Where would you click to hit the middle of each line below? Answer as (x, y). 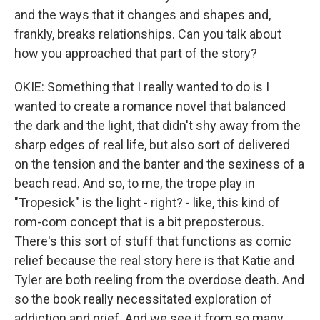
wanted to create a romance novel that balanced (150, 106)
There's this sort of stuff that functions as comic (153, 241)
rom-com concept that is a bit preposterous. (139, 222)
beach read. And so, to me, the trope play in (135, 183)
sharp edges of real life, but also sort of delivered (152, 145)
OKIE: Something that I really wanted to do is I (142, 87)
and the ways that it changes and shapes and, (142, 15)
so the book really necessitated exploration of (143, 299)
